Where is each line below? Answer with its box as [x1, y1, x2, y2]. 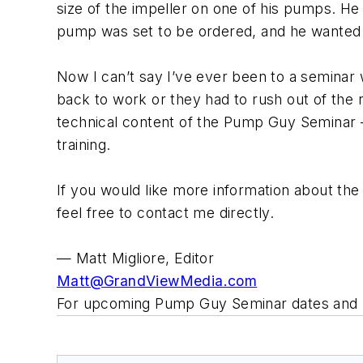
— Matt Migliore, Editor [57, 250, 215, 267]
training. [57, 136, 111, 153]
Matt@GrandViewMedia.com [57, 272, 258, 289]
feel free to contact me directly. [57, 204, 275, 221]
